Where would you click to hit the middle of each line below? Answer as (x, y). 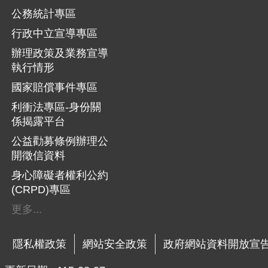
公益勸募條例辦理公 (60, 141)
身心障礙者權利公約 (60, 175)
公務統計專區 (44, 13)
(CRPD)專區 (41, 189)
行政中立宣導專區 (54, 33)
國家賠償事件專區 (54, 87)
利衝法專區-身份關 (56, 107)
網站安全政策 (115, 244)
